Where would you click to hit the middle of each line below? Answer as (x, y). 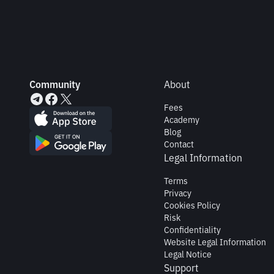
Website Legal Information (215, 242)
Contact (179, 144)
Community (55, 84)
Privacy (178, 193)
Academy (182, 120)
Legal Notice (188, 254)
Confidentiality (192, 230)
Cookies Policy (192, 206)
